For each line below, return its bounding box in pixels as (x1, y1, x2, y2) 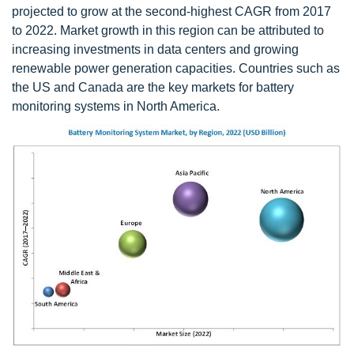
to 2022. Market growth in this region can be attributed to (12, 24, 324, 38)
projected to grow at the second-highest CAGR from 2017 (12, 5, 331, 19)
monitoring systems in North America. (12, 100, 220, 114)
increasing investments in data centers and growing (12, 43, 299, 57)
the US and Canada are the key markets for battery (12, 81, 294, 95)
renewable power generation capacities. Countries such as (12, 62, 340, 76)
